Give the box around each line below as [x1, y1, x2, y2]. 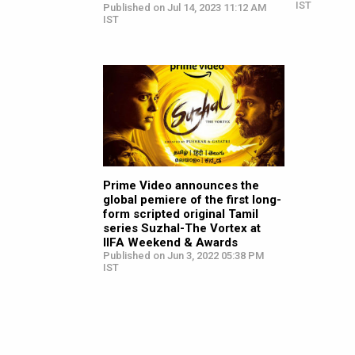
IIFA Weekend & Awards [103, 235, 238, 250]
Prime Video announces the [103, 178, 259, 193]
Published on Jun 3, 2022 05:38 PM [103, 250, 264, 262]
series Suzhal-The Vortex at [103, 221, 261, 236]
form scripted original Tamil [103, 207, 258, 222]
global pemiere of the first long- [103, 193, 281, 208]
